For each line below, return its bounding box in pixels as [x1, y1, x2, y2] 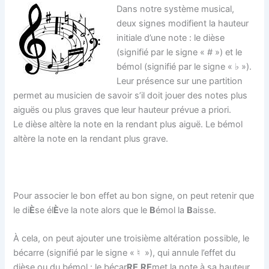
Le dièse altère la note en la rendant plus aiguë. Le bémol [13, 119, 243, 130]
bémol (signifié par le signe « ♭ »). [116, 61, 252, 73]
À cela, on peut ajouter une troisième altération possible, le [13, 233, 250, 244]
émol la [156, 204, 187, 216]
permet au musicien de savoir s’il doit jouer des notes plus [13, 90, 248, 101]
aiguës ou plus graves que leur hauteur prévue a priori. [13, 104, 232, 116]
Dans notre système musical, [116, 4, 235, 15]
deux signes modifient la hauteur [116, 18, 249, 29]
